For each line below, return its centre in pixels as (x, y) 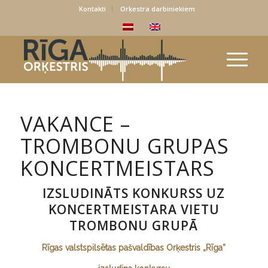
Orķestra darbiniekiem (157, 9)
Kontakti (92, 9)
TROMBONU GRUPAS (124, 146)
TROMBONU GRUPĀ (134, 226)
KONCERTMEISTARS (117, 168)
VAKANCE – (75, 124)
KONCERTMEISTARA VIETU (134, 209)
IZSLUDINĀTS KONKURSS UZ (134, 193)
